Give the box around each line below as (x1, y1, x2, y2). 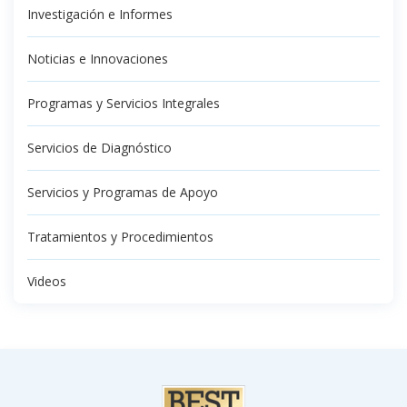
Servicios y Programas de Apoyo (27, 183, 218, 201)
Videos (27, 272, 66, 290)
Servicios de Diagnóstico (27, 138, 172, 156)
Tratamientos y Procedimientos (27, 227, 213, 245)
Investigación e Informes (27, 5, 173, 23)
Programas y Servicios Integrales (27, 94, 220, 112)
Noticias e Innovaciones (27, 49, 168, 67)
